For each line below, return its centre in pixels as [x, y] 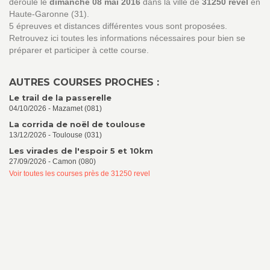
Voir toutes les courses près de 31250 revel [80, 174]
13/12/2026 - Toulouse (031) [55, 135]
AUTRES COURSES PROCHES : [84, 82]
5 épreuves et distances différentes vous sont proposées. [118, 26]
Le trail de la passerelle [60, 98]
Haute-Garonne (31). [49, 14]
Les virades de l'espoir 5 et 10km [81, 151]
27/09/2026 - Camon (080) [52, 162]
